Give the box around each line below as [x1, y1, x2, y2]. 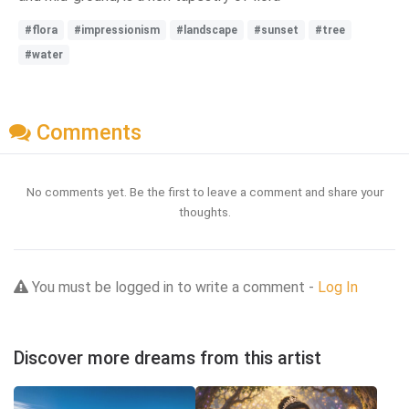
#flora [25, 23, 58, 37]
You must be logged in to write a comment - [28, 278, 318, 296]
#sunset [254, 23, 299, 37]
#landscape [176, 23, 237, 37]
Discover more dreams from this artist [14, 347, 321, 369]
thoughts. [178, 204, 231, 219]
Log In [318, 278, 358, 296]
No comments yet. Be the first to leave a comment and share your [26, 184, 383, 199]
